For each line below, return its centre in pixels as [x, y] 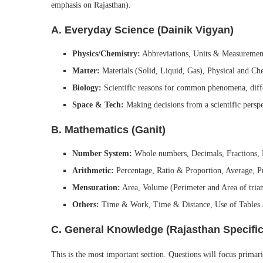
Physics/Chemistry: [106, 54]
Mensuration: [96, 188]
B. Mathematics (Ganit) [108, 130]
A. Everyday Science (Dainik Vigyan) [142, 30]
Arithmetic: [93, 171]
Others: [86, 205]
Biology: [87, 88]
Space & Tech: [98, 105]
